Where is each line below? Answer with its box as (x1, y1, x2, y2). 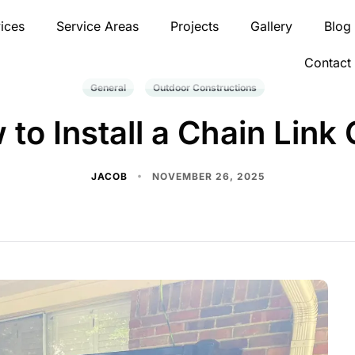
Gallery (250, 18, 292, 34)
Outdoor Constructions (153, 82, 257, 94)
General (90, 82, 126, 94)
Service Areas (55, 18, 139, 34)
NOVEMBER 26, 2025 (151, 170, 265, 182)
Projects (170, 18, 219, 34)
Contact (303, 55, 351, 71)
